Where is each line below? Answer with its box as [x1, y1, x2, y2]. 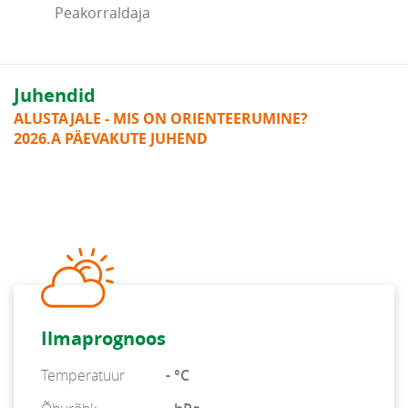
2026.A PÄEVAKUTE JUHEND [14, 128, 208, 148]
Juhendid [14, 83, 96, 107]
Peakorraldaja [54, 3, 150, 23]
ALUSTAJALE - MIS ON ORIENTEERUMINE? [14, 108, 308, 128]
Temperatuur [41, 365, 125, 385]
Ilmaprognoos [41, 326, 166, 351]
